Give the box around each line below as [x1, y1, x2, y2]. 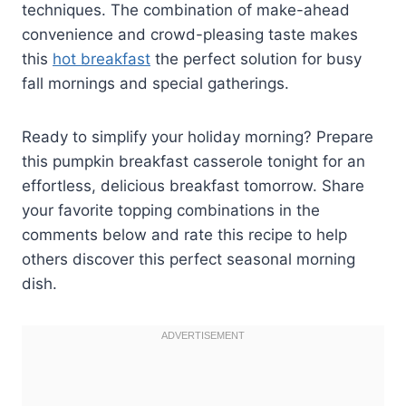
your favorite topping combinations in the [22, 200, 320, 219]
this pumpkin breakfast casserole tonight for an [22, 151, 365, 170]
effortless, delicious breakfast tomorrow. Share [22, 176, 364, 195]
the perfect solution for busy [150, 49, 362, 68]
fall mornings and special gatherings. [22, 73, 289, 92]
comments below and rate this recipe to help [22, 225, 347, 244]
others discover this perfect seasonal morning [22, 249, 355, 268]
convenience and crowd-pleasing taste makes [22, 24, 358, 43]
